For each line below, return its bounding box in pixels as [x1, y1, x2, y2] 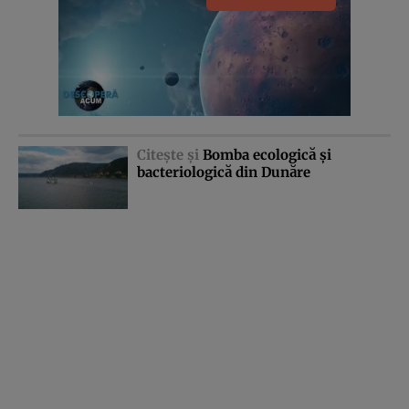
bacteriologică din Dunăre [137, 163, 310, 181]
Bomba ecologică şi [203, 145, 331, 163]
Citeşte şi [137, 145, 203, 163]
